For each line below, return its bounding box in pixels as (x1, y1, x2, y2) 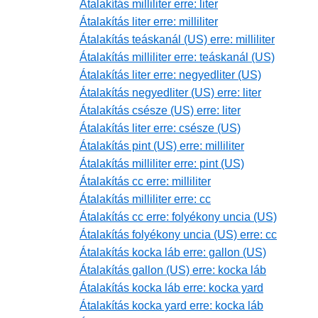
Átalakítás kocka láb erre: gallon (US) (79, 246, 266, 259)
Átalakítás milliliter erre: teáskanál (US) (79, 51, 275, 64)
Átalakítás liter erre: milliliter (79, 16, 218, 28)
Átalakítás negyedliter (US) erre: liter (79, 87, 261, 99)
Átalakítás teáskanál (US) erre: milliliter (79, 33, 275, 46)
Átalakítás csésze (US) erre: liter (79, 104, 241, 117)
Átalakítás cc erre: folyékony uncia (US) (79, 211, 277, 224)
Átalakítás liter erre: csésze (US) (79, 122, 241, 135)
